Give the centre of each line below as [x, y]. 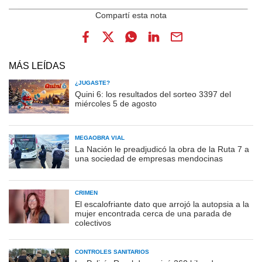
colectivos [93, 223]
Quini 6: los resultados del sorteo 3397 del [153, 94]
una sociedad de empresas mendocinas [149, 158]
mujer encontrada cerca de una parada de [153, 213]
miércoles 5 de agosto [116, 103]
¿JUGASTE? [92, 82]
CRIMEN [86, 192]
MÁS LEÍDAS [37, 65]
